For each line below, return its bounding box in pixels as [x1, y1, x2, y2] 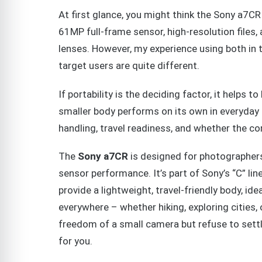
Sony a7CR [78, 150, 128, 163]
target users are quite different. [58, 60, 199, 72]
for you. [58, 235, 92, 247]
